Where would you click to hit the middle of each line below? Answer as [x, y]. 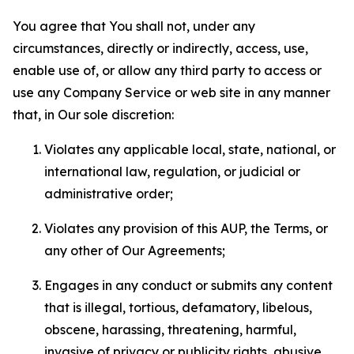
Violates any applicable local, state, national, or [190, 149]
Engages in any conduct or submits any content [188, 285]
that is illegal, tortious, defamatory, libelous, [178, 307]
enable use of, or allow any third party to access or [167, 70]
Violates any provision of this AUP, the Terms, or [186, 228]
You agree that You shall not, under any [134, 26]
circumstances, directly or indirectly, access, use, [160, 48]
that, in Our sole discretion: [93, 115]
